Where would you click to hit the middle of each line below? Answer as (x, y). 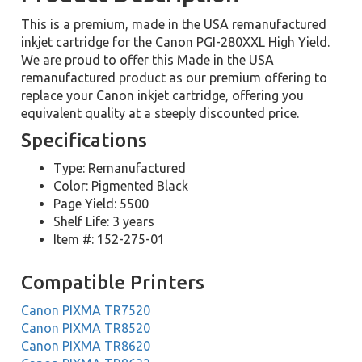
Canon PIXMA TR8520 (86, 328)
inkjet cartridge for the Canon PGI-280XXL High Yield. (176, 42)
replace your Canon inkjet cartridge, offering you (163, 95)
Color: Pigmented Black (121, 186)
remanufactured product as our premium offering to (175, 78)
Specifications (84, 140)
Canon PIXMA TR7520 (86, 310)
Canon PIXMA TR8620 (86, 346)
